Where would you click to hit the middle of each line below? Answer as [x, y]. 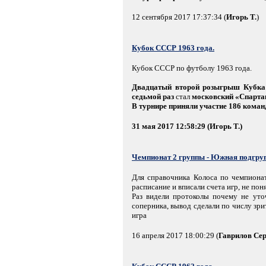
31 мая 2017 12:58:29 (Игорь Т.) [187, 126]
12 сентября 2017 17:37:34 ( [179, 17]
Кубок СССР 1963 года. [173, 47]
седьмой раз [153, 96]
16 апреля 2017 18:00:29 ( [175, 235]
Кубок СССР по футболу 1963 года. [192, 68]
